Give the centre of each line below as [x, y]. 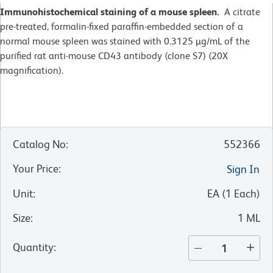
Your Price [36, 169]
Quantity [33, 247]
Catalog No [39, 144]
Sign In [243, 169]
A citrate [240, 12]
